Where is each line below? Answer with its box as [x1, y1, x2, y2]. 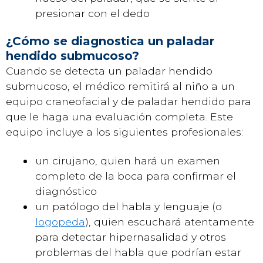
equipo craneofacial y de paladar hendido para [6, 95, 251, 107]
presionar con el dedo [35, 6, 150, 19]
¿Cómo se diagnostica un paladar [6, 34, 214, 48]
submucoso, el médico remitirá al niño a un [6, 80, 235, 92]
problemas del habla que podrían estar [35, 245, 241, 258]
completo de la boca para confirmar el [35, 169, 236, 182]
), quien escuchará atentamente [85, 215, 254, 228]
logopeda [35, 215, 85, 228]
